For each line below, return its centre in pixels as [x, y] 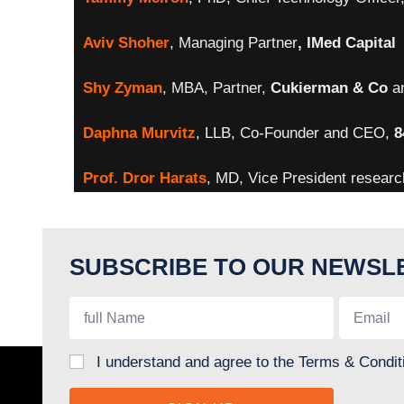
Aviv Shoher [126, 43]
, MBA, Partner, [216, 88]
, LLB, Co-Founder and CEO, [295, 133]
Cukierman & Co [329, 88]
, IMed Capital [347, 43]
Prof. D [108, 178]
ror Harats [170, 178]
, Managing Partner [234, 43]
